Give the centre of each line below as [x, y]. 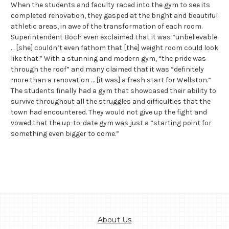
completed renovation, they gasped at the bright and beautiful [114, 15]
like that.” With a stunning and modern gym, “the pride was [108, 58]
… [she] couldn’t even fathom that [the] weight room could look [114, 48]
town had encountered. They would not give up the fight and [109, 112]
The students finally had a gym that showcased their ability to [113, 90]
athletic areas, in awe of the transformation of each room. [107, 26]
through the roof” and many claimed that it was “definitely [107, 69]
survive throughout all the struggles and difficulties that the [111, 101]
